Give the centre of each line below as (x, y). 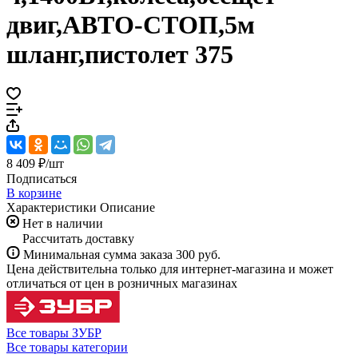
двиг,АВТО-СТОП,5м (131, 25)
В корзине (34, 193)
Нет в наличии (63, 223)
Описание (127, 207)
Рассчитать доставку (78, 238)
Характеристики (52, 207)
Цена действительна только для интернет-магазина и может (170, 268)
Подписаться (42, 178)
